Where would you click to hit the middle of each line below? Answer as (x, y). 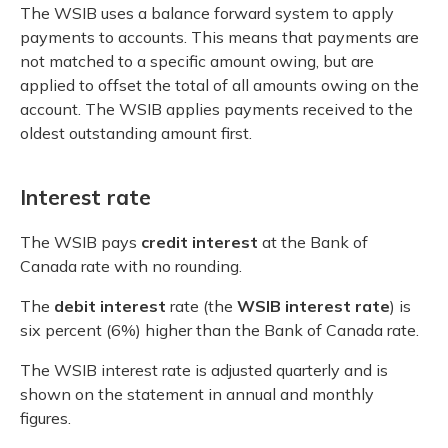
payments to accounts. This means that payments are (219, 36)
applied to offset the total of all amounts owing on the (219, 84)
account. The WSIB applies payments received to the (216, 108)
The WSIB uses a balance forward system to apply (207, 12)
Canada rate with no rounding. (131, 265)
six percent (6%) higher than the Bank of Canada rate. (219, 329)
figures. (45, 417)
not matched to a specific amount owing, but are (197, 60)
